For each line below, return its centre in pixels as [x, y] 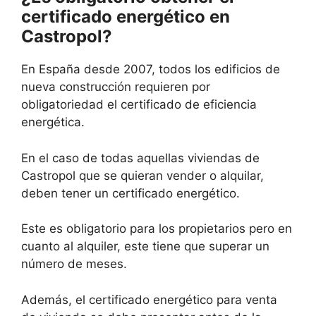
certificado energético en [126, 17]
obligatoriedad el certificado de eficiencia [139, 105]
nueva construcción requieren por [116, 87]
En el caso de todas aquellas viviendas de [140, 158]
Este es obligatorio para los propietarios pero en [157, 229]
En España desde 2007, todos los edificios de [151, 69]
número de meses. [74, 264]
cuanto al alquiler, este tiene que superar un [145, 247]
